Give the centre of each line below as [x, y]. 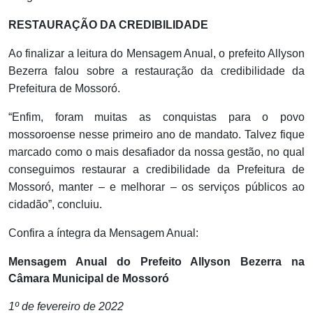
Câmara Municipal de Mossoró [89, 279]
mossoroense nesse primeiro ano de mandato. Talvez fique [156, 135]
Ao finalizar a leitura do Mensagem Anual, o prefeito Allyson [156, 54]
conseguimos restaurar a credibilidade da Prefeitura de [156, 170]
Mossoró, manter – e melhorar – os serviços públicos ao [156, 187]
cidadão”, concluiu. [55, 205]
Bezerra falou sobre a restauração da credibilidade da [156, 71]
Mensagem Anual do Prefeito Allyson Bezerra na [156, 262]
